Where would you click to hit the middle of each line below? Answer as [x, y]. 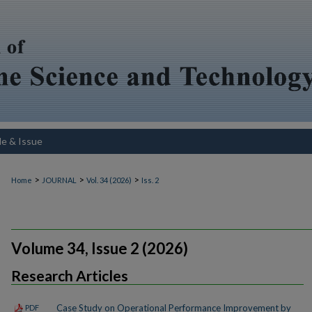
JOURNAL [59, 180]
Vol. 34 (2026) [109, 180]
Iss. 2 [150, 180]
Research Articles [70, 276]
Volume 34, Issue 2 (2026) [100, 249]
